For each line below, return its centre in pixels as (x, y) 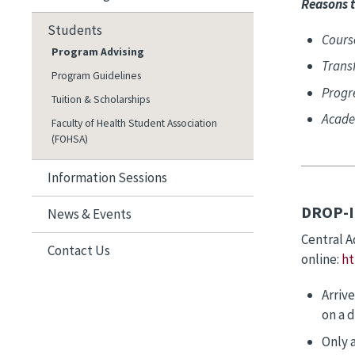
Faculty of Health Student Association (134, 123)
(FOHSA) (70, 139)
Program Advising (98, 52)
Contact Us (79, 250)
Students (75, 30)
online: (321, 260)
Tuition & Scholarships (101, 99)
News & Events (90, 214)
